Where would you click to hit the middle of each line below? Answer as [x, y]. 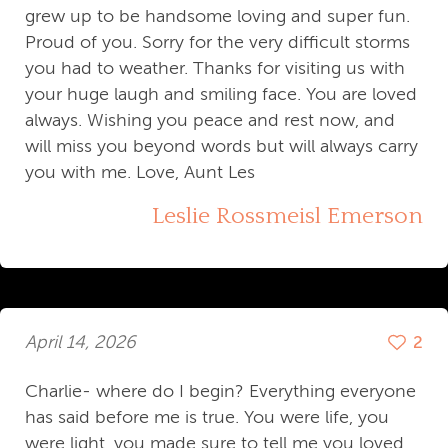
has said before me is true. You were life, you [207, 416]
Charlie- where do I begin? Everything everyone [220, 390]
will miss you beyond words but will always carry [221, 145]
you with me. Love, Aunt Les [140, 171]
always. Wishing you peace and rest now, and [210, 119]
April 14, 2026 [80, 342]
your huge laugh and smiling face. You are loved [221, 93]
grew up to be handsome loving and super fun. [217, 15]
